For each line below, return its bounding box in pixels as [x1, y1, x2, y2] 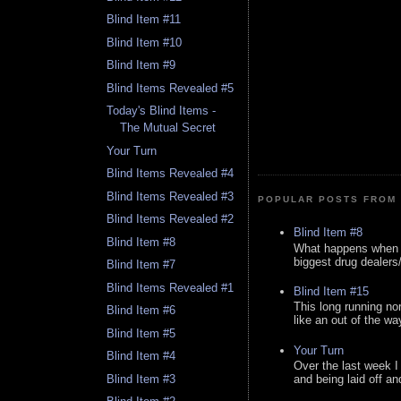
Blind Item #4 [107, 349, 176, 363]
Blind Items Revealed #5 [107, 81, 235, 95]
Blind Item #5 [107, 326, 176, 340]
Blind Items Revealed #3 [107, 189, 235, 203]
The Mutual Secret [120, 121, 217, 135]
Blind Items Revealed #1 [107, 280, 235, 294]
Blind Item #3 [107, 371, 176, 386]
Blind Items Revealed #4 [107, 166, 235, 181]
